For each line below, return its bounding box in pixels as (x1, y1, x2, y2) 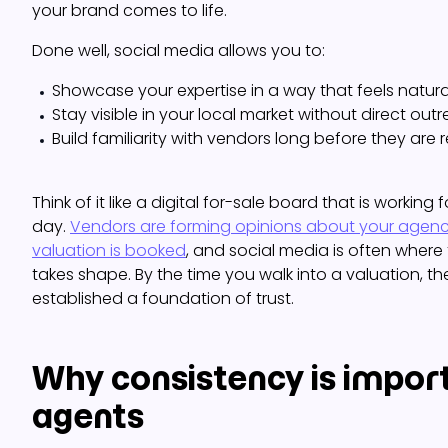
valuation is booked (32, 239, 186, 263)
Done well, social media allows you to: (32, 39, 325, 63)
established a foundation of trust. (32, 287, 294, 311)
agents (32, 395, 144, 438)
